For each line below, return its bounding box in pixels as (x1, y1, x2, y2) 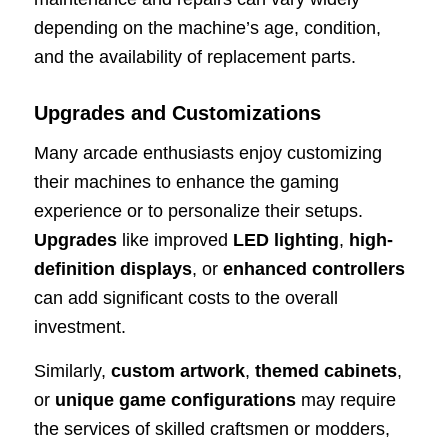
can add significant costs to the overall (33, 287, 338, 308)
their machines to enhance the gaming (33, 171, 339, 192)
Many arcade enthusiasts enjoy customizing (33, 142, 382, 163)
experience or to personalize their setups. (33, 200, 363, 221)
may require (295, 390, 396, 411)
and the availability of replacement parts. (33, 46, 356, 67)
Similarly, (33, 361, 111, 382)
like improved (116, 229, 233, 250)
